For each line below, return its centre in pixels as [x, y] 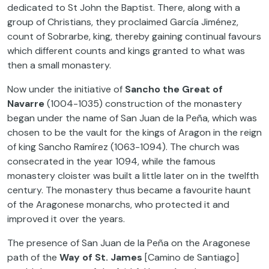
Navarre [26, 104]
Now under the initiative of [66, 89]
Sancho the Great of [174, 89]
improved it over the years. [66, 219]
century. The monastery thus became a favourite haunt [129, 190]
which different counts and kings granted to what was [126, 51]
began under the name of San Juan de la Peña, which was [132, 118]
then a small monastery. [59, 65]
